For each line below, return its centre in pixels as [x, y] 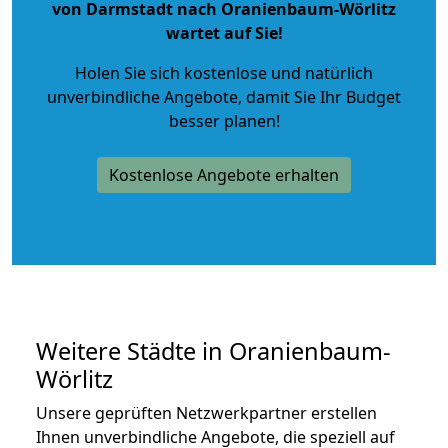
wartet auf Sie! [224, 32]
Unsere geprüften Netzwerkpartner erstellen [206, 412]
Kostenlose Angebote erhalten [224, 174]
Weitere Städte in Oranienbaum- [213, 350]
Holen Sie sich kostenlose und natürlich [224, 72]
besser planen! [224, 120]
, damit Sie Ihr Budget [319, 96]
